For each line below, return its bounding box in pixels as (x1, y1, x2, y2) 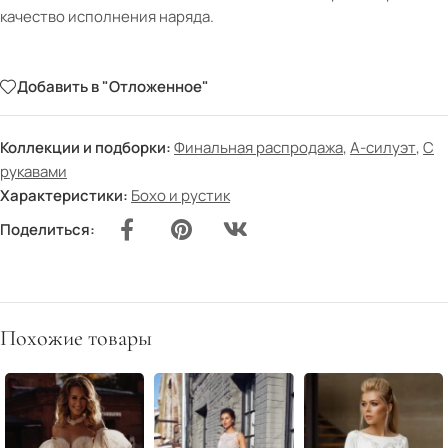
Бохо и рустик (131, 184, 230, 206)
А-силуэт (350, 136, 416, 158)
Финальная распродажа (174, 136, 343, 158)
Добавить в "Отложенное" (17, 76, 209, 98)
